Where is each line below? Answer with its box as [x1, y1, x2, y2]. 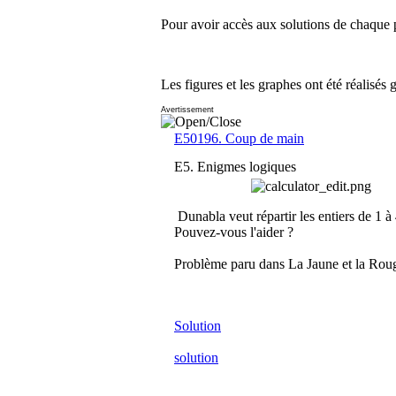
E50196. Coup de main [174, 130, 304, 146]
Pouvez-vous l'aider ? [174, 224, 293, 240]
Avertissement [161, 104, 214, 114]
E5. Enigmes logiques [174, 158, 296, 174]
